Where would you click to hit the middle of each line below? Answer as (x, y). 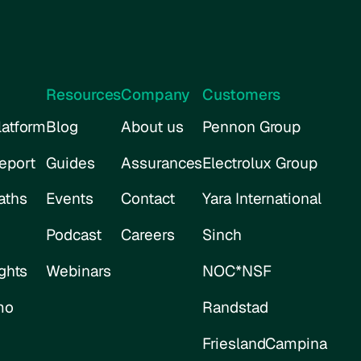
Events (70, 199)
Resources (84, 94)
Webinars (79, 272)
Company (156, 94)
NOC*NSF (237, 272)
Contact (148, 199)
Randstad (235, 308)
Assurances (162, 163)
